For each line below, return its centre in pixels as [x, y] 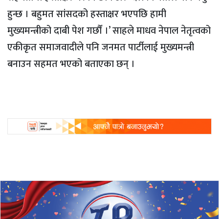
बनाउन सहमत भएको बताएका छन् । [71, 64]
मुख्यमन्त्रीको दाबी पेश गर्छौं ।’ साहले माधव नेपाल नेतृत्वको [109, 31]
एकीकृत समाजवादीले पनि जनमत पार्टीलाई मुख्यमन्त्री [101, 47]
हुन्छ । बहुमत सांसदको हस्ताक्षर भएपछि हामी [87, 14]
